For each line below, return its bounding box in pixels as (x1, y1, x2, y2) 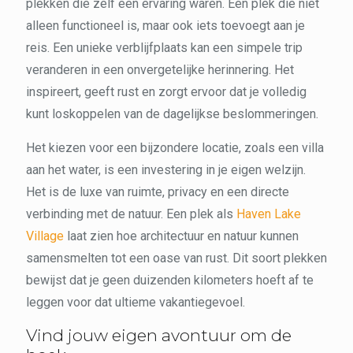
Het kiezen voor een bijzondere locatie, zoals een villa (26, 139, 324, 155)
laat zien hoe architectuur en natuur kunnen (64, 228, 299, 243)
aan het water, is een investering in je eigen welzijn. (26, 162, 306, 177)
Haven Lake (236, 206, 301, 221)
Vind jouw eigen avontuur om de (26, 325, 292, 345)
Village (26, 228, 64, 243)
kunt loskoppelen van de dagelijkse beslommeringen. (26, 106, 318, 121)
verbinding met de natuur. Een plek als (26, 206, 236, 221)
